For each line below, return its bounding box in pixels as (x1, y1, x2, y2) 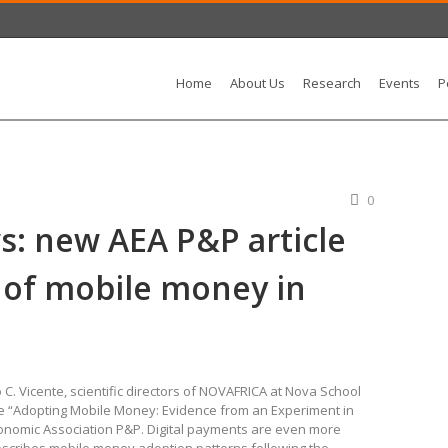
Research (303, 74, 361, 92)
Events (379, 74, 420, 92)
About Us (230, 74, 285, 92)
